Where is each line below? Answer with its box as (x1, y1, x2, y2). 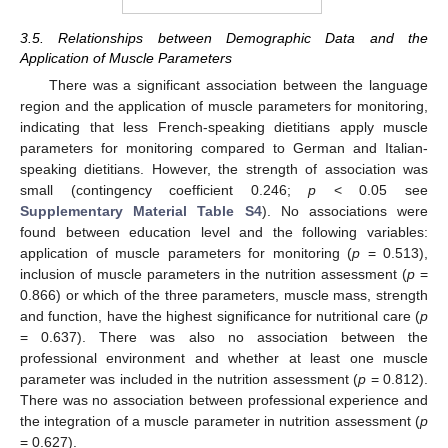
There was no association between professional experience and (20, 392, 428, 409)
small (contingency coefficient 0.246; (20, 182, 309, 199)
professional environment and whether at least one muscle (20, 350, 428, 367)
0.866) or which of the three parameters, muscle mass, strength (20, 287, 428, 304)
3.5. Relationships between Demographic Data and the (20, 30, 428, 47)
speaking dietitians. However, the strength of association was (20, 161, 428, 178)
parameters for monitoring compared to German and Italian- (20, 140, 428, 157)
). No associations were (261, 203, 428, 220)
